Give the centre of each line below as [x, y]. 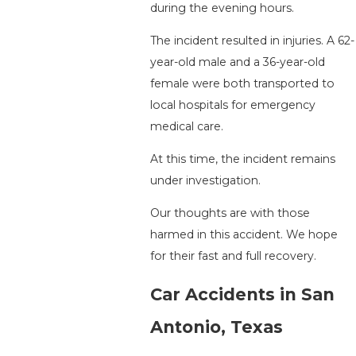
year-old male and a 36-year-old [237, 62]
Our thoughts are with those [230, 213]
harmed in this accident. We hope [244, 235]
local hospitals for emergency [232, 105]
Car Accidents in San [242, 295]
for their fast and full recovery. [233, 256]
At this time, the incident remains [242, 159]
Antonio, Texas [216, 327]
